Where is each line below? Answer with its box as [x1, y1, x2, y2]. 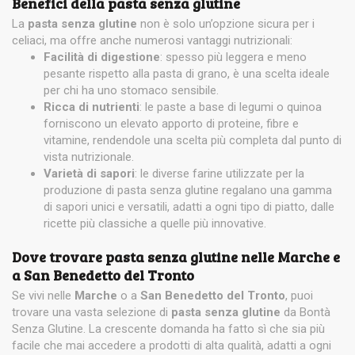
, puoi [285, 288, 313, 303]
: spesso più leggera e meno [160, 50, 307, 65]
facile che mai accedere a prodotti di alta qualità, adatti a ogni [12, 338, 331, 353]
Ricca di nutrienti [44, 100, 139, 115]
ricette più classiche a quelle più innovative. [44, 216, 266, 231]
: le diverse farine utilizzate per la [135, 166, 304, 181]
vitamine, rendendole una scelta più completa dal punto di [44, 133, 342, 148]
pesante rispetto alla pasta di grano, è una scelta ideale [44, 67, 330, 82]
